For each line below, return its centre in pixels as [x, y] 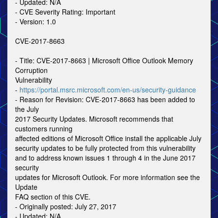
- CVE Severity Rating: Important [65, 12]
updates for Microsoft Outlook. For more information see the [108, 177]
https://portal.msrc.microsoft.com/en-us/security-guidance [108, 90]
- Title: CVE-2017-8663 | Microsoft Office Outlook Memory [104, 60]
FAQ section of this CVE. [53, 197]
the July [27, 109]
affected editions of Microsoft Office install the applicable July [108, 138]
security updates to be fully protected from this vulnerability [105, 148]
